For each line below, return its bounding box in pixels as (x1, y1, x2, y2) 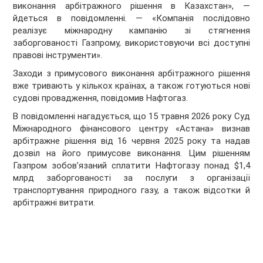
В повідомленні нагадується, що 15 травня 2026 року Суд (13, 111, 250, 122)
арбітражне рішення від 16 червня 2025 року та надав (13, 136, 250, 147)
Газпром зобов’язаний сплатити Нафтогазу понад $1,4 (13, 160, 250, 171)
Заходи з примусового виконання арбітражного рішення (13, 68, 250, 79)
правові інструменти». (13, 50, 103, 61)
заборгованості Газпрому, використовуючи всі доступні (13, 38, 250, 49)
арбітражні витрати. (13, 197, 96, 208)
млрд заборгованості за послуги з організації (13, 173, 250, 184)
